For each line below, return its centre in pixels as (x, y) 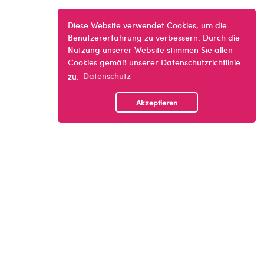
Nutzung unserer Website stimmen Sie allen (150, 49)
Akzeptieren (157, 103)
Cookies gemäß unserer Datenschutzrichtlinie (154, 62)
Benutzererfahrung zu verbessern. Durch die (154, 37)
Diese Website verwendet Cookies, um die (147, 24)
